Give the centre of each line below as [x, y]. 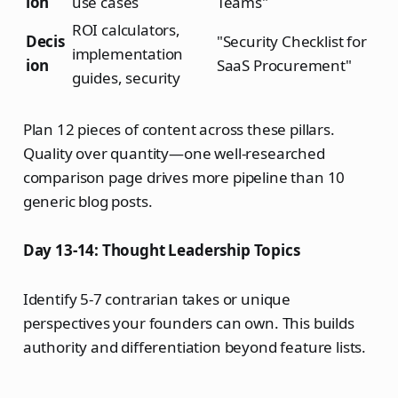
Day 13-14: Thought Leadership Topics [161, 251]
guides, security [126, 78]
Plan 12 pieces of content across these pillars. [179, 130]
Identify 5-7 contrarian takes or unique [157, 299]
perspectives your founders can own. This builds [188, 323]
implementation [127, 54]
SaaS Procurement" [284, 66]
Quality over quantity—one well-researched [174, 154]
